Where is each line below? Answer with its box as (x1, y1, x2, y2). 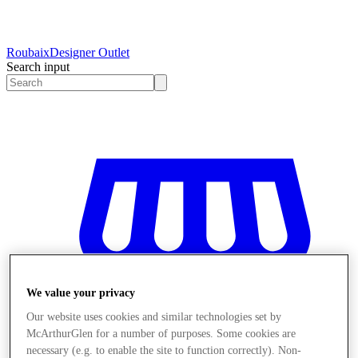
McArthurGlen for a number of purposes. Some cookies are (26, 328, 296, 340)
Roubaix (6, 45, 50, 59)
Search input (6, 59, 70, 74)
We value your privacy (26, 287, 136, 300)
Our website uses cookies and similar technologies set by (26, 311, 282, 324)
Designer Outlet (50, 45, 129, 59)
